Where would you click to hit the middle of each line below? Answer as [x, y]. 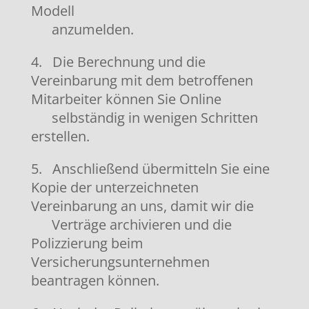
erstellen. [60, 136]
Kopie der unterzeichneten [114, 187]
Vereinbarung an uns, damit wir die [142, 206]
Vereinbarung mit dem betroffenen [142, 80]
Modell [52, 11]
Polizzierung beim [87, 243]
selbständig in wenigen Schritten [144, 118]
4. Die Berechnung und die [118, 62]
